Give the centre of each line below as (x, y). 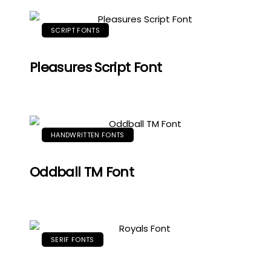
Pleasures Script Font (96, 67)
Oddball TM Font (82, 172)
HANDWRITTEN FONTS (88, 135)
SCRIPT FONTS (76, 30)
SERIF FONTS (73, 240)
